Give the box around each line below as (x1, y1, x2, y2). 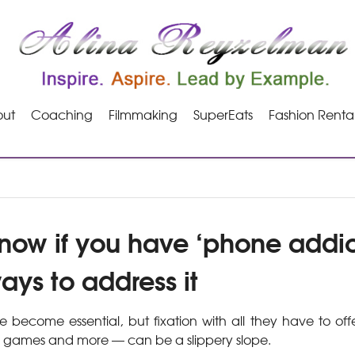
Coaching (30, 105, 93, 124)
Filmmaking (108, 105, 177, 124)
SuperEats (193, 105, 253, 124)
